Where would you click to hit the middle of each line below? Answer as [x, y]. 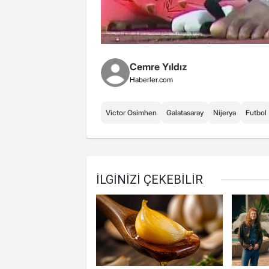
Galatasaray [185, 113]
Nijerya [225, 113]
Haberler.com [151, 80]
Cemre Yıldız [159, 67]
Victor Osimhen [131, 113]
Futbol [256, 113]
